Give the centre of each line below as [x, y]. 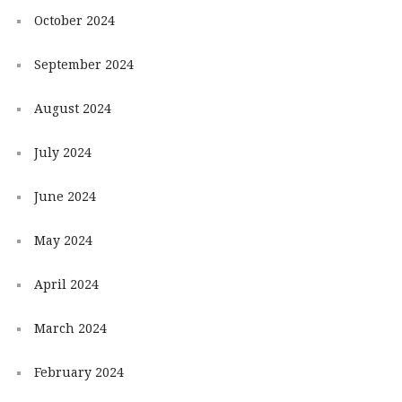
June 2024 [65, 196]
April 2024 [66, 284]
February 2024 [79, 372]
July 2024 [62, 152]
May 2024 [63, 240]
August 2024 [72, 108]
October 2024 [74, 20]
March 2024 [70, 328]
